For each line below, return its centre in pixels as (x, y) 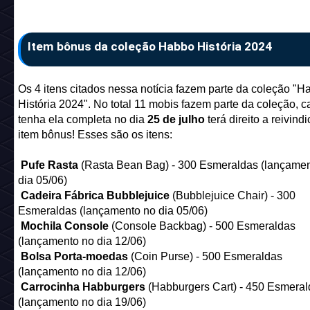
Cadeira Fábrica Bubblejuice (96, 196)
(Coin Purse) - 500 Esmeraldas (206, 257)
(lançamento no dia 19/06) (82, 302)
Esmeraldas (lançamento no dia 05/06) (112, 211)
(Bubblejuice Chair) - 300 (234, 196)
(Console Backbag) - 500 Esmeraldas (203, 226)
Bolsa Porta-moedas (75, 257)
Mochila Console (66, 226)
